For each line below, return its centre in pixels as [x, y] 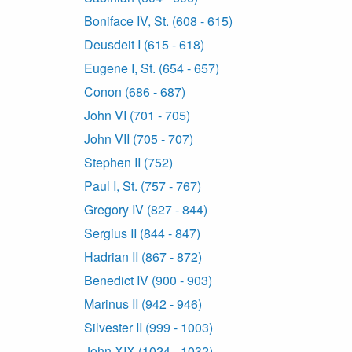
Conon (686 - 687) [135, 92]
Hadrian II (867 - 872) [143, 257]
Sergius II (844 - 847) [142, 233]
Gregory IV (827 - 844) [146, 210]
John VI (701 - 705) [137, 115]
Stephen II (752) [128, 163]
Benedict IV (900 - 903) [148, 280]
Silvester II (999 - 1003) [148, 328]
